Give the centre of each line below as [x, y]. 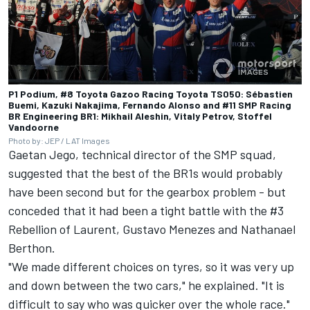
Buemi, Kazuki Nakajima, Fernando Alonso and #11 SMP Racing [150, 104]
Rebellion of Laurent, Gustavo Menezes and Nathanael [152, 229]
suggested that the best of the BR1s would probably [145, 173]
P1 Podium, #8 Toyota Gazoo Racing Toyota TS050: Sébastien [151, 93]
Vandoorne [34, 127]
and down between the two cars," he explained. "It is [146, 285]
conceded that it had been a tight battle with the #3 [146, 210]
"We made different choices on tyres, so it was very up [151, 266]
